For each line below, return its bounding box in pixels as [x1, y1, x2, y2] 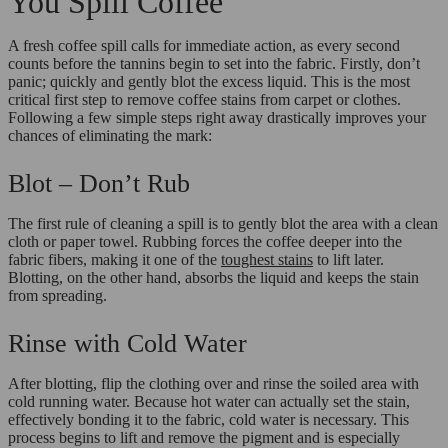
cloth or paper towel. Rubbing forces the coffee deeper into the [8, 232, 402, 250]
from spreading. [8, 286, 107, 304]
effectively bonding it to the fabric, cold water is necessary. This [8, 410, 409, 428]
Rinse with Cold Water [8, 328, 247, 358]
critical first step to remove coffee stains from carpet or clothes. [8, 90, 401, 108]
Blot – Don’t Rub [8, 168, 190, 198]
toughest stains [221, 250, 313, 268]
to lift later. [313, 250, 384, 268]
